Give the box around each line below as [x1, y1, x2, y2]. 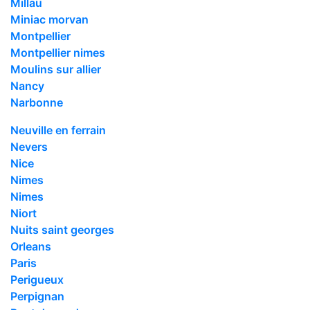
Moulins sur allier [10, 62, 101, 76]
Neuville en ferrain [10, 122, 106, 137]
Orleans [10, 239, 51, 253]
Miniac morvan [10, 12, 89, 26]
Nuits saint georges [10, 222, 114, 237]
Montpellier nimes [10, 45, 105, 60]
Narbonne [10, 95, 63, 109]
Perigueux [10, 272, 64, 286]
